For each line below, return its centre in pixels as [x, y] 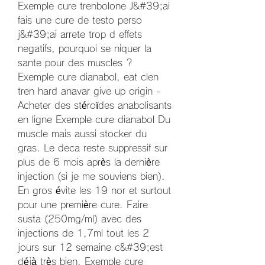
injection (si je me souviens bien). [91, 177]
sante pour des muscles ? [75, 63]
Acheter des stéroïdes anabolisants [95, 106]
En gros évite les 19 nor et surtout [94, 191]
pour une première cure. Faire [83, 205]
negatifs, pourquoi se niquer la [85, 49]
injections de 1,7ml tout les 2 [83, 233]
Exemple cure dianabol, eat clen [88, 77]
